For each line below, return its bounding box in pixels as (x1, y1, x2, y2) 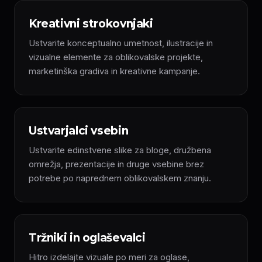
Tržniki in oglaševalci (29, 231, 146, 244)
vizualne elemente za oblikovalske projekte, (29, 51, 203, 63)
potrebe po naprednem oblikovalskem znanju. (29, 173, 211, 184)
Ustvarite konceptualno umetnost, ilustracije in (29, 37, 213, 49)
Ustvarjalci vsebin (29, 124, 129, 137)
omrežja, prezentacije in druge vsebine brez (29, 158, 204, 170)
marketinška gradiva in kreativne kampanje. (29, 65, 200, 77)
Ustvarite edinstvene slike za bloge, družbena (29, 144, 211, 156)
